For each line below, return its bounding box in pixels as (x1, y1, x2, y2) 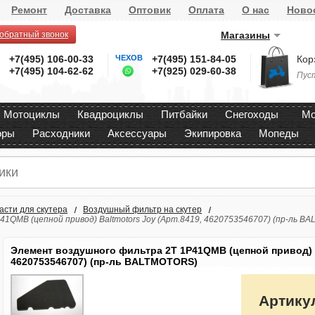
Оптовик (129, 4, 171, 15)
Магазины (221, 30, 270, 41)
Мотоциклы (4, 108, 60, 120)
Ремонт (11, 4, 47, 15)
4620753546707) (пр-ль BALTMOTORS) (11, 256, 198, 267)
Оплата (188, 4, 224, 15)
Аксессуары (108, 127, 167, 139)
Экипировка (184, 127, 241, 139)
